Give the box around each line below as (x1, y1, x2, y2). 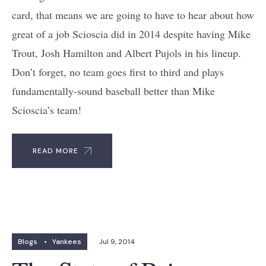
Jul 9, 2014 (99, 236, 135, 246)
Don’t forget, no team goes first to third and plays (12, 64, 224, 79)
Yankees (52, 236, 81, 246)
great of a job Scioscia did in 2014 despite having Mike (12, 26, 251, 41)
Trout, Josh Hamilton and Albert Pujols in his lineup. (12, 45, 241, 60)
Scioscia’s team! (12, 102, 81, 117)
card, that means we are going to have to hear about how (12, 7, 254, 22)
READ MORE (33, 145, 78, 156)
